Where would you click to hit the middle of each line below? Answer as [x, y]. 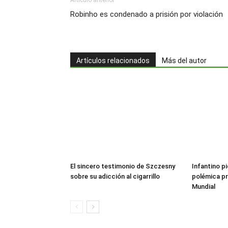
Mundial [204, 187]
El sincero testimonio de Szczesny [123, 166]
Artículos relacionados [113, 61]
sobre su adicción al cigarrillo [115, 177]
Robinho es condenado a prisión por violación [147, 15]
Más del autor [184, 61]
